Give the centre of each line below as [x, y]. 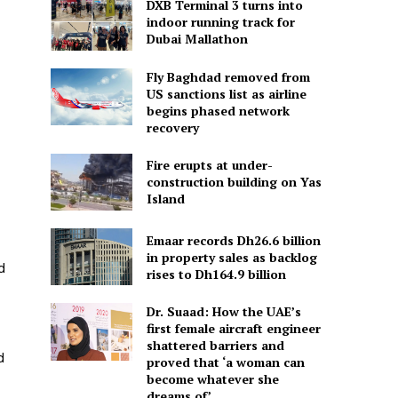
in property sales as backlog [231, 257]
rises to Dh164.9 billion [216, 274]
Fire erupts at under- [209, 165]
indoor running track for [220, 21]
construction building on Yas [234, 182]
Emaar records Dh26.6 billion [233, 240]
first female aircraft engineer [233, 329]
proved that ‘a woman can [225, 362]
